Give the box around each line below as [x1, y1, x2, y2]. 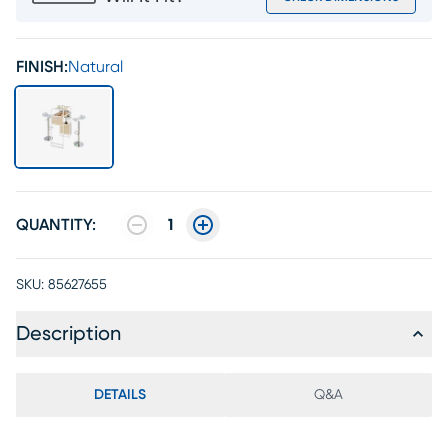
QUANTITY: [16, 217, 96, 233]
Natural [68, 59, 123, 75]
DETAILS [94, 388, 146, 402]
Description [16, 324, 121, 344]
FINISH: [16, 59, 68, 75]
